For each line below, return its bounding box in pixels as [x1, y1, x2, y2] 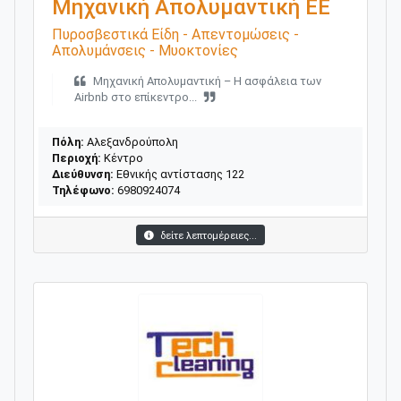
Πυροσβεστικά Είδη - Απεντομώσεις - [52, 25, 299, 43]
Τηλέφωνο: [52, 183, 115, 197]
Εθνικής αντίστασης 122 [114, 166, 244, 181]
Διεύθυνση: [52, 166, 114, 181]
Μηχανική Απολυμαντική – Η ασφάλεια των [93, 73, 321, 88]
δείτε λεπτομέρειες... [158, 229, 257, 242]
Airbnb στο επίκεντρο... [74, 90, 197, 104]
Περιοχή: [52, 150, 101, 165]
